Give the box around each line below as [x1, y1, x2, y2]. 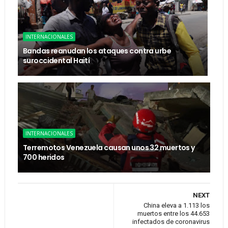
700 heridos [22, 152, 65, 162]
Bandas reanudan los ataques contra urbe [22, 46, 172, 56]
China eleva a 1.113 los [144, 202, 210, 209]
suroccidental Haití [22, 55, 90, 66]
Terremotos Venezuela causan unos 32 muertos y [22, 142, 195, 153]
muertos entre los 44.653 [137, 210, 210, 217]
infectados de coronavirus [132, 218, 210, 225]
